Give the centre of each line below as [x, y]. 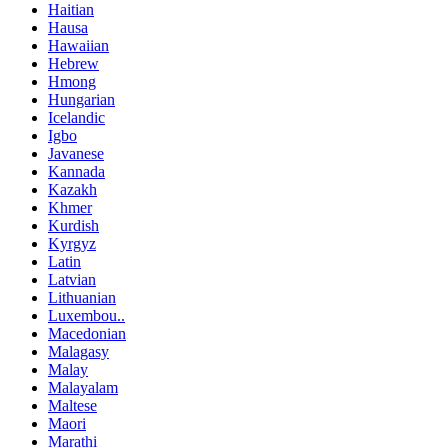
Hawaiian [78, 46]
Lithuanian [82, 298]
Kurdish [73, 226]
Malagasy [78, 352]
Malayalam [83, 388]
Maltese [72, 406]
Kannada [76, 172]
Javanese [76, 154]
